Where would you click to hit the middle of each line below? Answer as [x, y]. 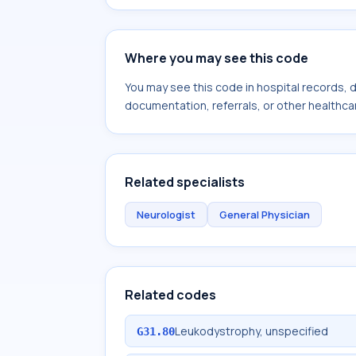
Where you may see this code [217, 58]
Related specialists [185, 182]
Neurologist [166, 215]
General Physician [265, 215]
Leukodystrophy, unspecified [252, 331]
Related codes [170, 295]
